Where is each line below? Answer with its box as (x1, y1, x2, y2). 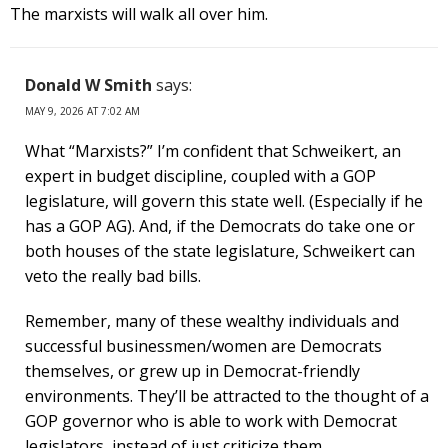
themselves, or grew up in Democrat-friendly (25, 359, 360, 382)
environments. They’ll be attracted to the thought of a (25, 384, 429, 407)
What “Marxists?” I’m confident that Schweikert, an (25, 139, 401, 162)
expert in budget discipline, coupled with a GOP (25, 164, 376, 187)
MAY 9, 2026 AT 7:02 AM (25, 103, 140, 118)
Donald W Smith (25, 73, 152, 96)
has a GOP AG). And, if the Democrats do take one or (25, 214, 415, 237)
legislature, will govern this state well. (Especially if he (25, 189, 423, 212)
